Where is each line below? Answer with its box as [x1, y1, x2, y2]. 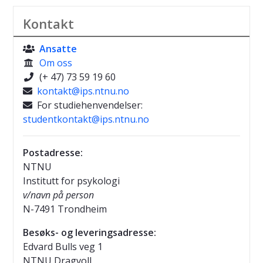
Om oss [39, 56, 72, 70]
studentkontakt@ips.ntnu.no [23, 113, 149, 126]
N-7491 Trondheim [23, 203, 107, 216]
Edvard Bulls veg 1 [23, 240, 103, 254]
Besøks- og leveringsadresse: [23, 226, 156, 240]
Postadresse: [23, 146, 83, 160]
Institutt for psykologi [23, 174, 120, 188]
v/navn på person [23, 188, 94, 202]
